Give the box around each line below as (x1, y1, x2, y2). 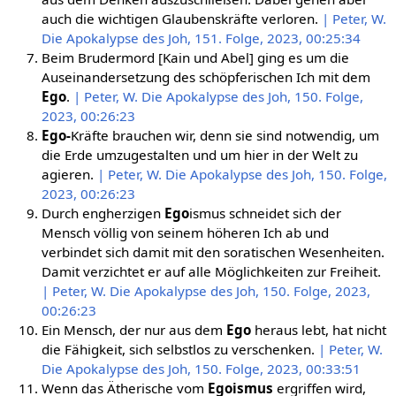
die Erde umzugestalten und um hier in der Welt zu (41, 145, 358, 164)
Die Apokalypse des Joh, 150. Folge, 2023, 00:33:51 (41, 359, 361, 377)
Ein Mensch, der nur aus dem (41, 320, 226, 339)
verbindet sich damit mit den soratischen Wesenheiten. (41, 242, 385, 261)
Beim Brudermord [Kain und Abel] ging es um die (41, 48, 349, 66)
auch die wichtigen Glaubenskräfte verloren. (41, 9, 322, 27)
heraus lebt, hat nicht (250, 320, 386, 339)
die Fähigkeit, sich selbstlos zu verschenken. (41, 339, 318, 358)
